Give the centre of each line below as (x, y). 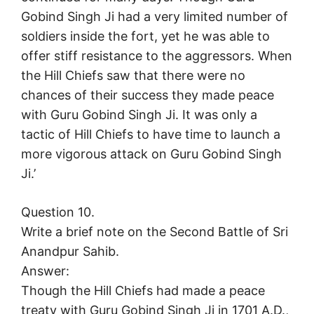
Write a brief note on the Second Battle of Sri (155, 232)
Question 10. (58, 212)
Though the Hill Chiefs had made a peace (143, 291)
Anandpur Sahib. (70, 252)
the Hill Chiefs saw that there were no (133, 76)
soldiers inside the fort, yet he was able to (145, 36)
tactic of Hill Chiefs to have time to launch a (151, 135)
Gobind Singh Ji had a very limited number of (155, 17)
